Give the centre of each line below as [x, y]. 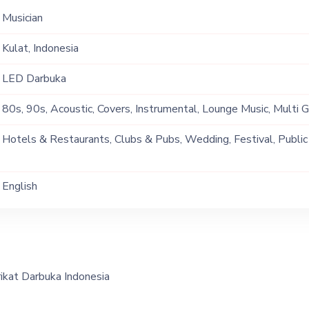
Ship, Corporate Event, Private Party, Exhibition [115, 156]
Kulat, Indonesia [40, 48]
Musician [22, 18]
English [19, 186]
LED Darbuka [34, 79]
